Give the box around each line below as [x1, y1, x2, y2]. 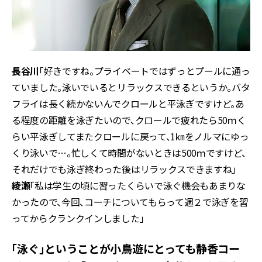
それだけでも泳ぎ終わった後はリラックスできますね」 [12, 162, 236, 177]
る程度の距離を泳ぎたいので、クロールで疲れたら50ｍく [12, 113, 246, 127]
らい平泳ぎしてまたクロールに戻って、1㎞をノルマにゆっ [12, 129, 249, 144]
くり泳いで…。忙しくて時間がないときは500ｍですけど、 [12, 146, 247, 160]
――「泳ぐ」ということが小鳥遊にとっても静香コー [12, 240, 240, 257]
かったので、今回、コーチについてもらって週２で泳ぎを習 [12, 195, 249, 209]
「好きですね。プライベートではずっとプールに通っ [39, 64, 250, 78]
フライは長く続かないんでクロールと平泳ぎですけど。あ [12, 96, 244, 111]
